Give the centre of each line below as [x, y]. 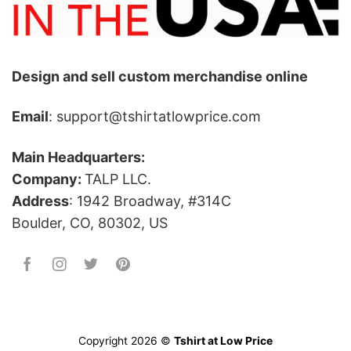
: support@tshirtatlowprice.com [155, 117]
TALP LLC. [118, 179]
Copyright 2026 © [126, 340]
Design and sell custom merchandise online [160, 76]
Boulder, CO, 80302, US [90, 223]
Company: [48, 179]
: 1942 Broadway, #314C [150, 201]
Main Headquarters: [78, 157]
